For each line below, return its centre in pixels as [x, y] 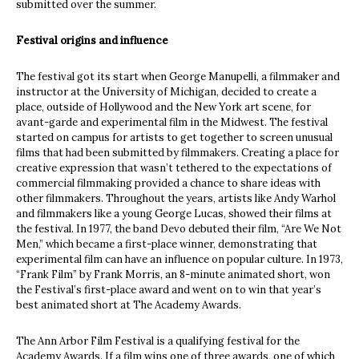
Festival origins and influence [92, 41]
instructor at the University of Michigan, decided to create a [166, 92]
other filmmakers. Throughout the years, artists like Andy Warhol [176, 199]
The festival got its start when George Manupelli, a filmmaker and [178, 77]
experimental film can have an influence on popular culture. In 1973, [179, 260]
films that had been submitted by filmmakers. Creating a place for [177, 153]
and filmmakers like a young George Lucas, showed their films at [174, 214]
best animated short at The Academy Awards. [129, 305]
